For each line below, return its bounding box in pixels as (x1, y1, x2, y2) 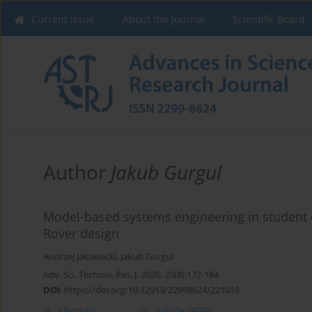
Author (43, 159, 111, 186)
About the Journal (123, 13, 205, 26)
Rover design (43, 225, 119, 242)
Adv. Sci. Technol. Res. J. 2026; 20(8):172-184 (43, 268, 219, 281)
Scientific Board (233, 13, 305, 26)
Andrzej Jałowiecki (43, 251, 116, 263)
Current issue (31, 13, 95, 26)
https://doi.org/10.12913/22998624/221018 (64, 283, 240, 297)
